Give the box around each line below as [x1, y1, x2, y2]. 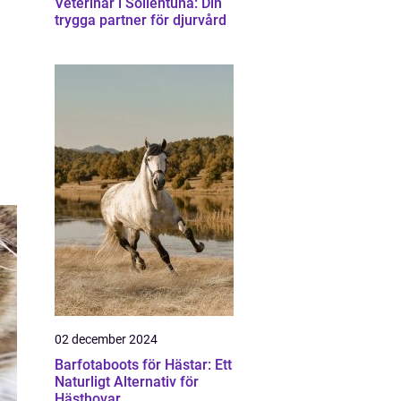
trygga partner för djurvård [55, 12, 226, 29]
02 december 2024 [55, 332, 158, 346]
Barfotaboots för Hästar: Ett [55, 356, 232, 373]
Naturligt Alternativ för [55, 373, 199, 390]
